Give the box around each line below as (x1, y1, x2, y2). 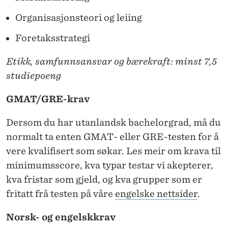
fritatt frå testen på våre (6, 188, 115, 199)
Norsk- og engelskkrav (6, 212, 116, 223)
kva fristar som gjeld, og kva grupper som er (6, 174, 202, 185)
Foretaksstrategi (15, 33, 90, 44)
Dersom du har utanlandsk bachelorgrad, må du (6, 117, 221, 128)
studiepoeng (6, 70, 61, 81)
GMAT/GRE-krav (6, 94, 90, 105)
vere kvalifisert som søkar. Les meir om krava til (6, 146, 221, 157)
